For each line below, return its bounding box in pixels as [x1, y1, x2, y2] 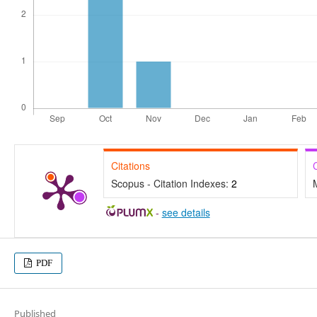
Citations [110, 158, 150, 173]
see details [161, 205, 210, 220]
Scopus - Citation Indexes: [110, 176, 231, 191]
